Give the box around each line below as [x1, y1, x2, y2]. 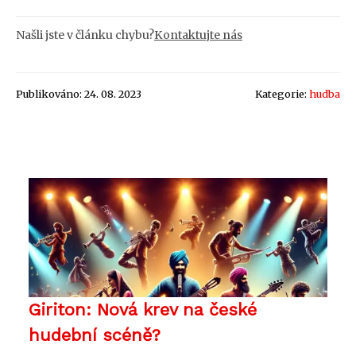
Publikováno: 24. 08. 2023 [16, 87, 141, 100]
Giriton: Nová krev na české [29, 299, 257, 319]
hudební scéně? [29, 324, 161, 345]
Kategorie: [255, 87, 309, 100]
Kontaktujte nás [154, 27, 242, 42]
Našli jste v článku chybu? [16, 27, 154, 42]
